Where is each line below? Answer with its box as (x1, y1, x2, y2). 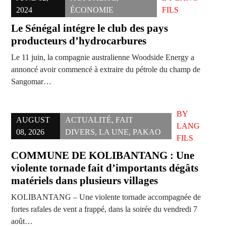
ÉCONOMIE (70, 6, 114, 15)
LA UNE (99, 128, 129, 137)
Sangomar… (11, 77, 51, 86)
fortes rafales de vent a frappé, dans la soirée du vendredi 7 (11, 205, 197, 214)
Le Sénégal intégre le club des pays (11, 22, 168, 35)
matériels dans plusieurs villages (11, 175, 158, 187)
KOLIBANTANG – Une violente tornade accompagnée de (11, 193, 201, 202)
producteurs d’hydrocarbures (11, 35, 146, 47)
